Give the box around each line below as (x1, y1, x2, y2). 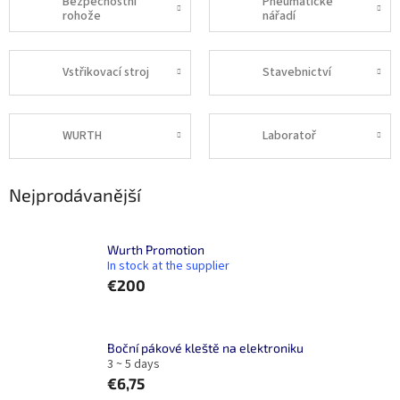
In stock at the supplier (107, 256, 229, 275)
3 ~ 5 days (107, 354, 160, 373)
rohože (62, 7, 101, 26)
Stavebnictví (262, 63, 331, 82)
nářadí (262, 7, 296, 26)
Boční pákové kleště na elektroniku (107, 339, 304, 355)
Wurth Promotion (107, 241, 204, 257)
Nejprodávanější (9, 183, 141, 205)
